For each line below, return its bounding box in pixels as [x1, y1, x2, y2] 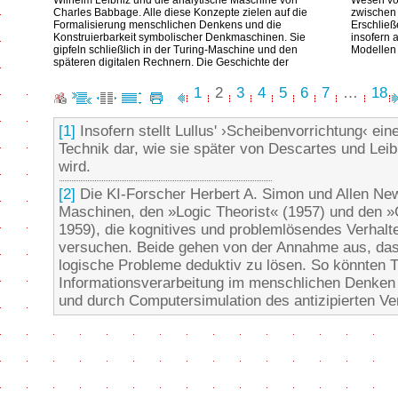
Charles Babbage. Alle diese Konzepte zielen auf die [53, 6, 307, 19]
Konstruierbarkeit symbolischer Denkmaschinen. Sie [53, 31, 306, 44]
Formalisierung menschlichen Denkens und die [53, 19, 282, 31]
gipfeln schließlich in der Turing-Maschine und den [53, 44, 298, 56]
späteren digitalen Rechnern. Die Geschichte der [53, 56, 289, 68]
